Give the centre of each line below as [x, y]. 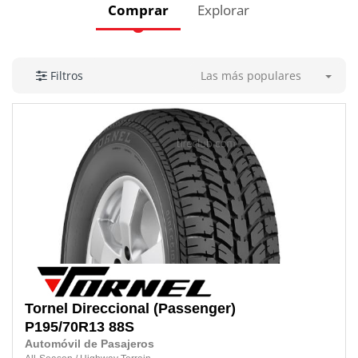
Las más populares [251, 75]
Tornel [46, 309]
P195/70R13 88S [80, 327]
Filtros [66, 76]
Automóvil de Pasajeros [89, 344]
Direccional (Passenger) [154, 309]
